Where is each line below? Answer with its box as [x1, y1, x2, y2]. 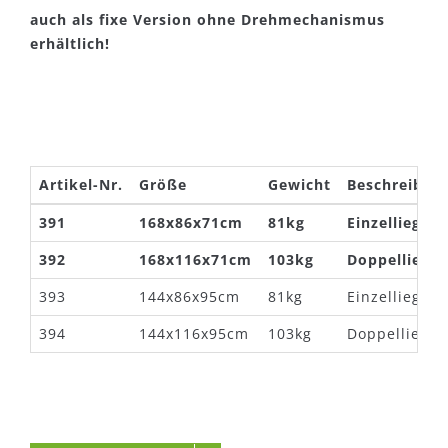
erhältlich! [30, 34, 110, 53]
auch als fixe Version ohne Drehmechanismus [30, 10, 385, 29]
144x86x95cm [139, 287, 240, 306]
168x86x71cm [139, 213, 243, 232]
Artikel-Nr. [39, 175, 123, 194]
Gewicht [268, 175, 331, 194]
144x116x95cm [139, 324, 249, 343]
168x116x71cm [139, 250, 252, 269]
